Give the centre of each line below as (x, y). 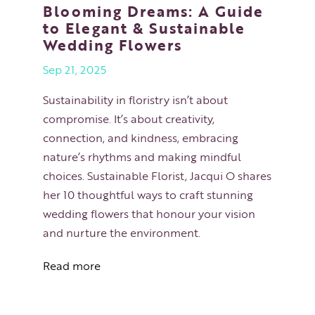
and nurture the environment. (121, 232)
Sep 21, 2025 (74, 69)
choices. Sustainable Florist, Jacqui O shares (157, 175)
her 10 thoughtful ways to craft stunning (148, 194)
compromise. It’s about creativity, (128, 118)
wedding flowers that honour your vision (149, 213)
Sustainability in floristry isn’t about (135, 99)
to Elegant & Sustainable (144, 27)
